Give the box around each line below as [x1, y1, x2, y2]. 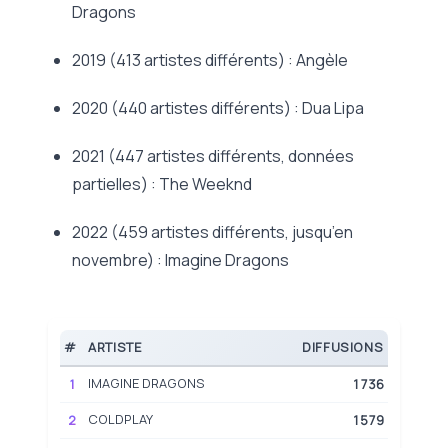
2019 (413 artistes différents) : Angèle [72, 48, 348, 71]
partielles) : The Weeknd [72, 172, 252, 195]
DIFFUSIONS [302, 337, 384, 356]
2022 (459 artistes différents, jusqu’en [72, 220, 353, 243]
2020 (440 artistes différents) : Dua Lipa [72, 96, 364, 119]
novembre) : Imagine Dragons [72, 248, 289, 271]
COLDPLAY [88, 409, 153, 428]
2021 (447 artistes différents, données [72, 144, 354, 167]
